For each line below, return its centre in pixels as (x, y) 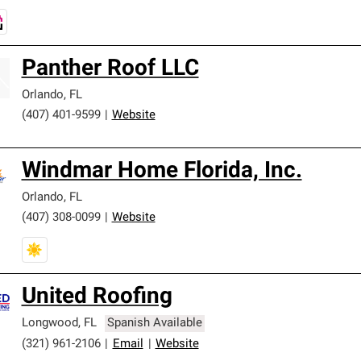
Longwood (50, 324)
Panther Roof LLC (110, 69)
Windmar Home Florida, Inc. (162, 172)
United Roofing (97, 297)
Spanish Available (155, 324)
